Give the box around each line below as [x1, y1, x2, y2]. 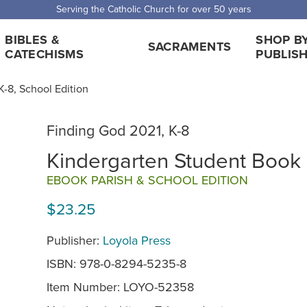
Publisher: [47, 231, 103, 249]
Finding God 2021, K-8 [47, 120, 190, 140]
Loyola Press [103, 231, 171, 249]
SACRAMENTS [147, 38, 232, 56]
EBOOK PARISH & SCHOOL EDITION [47, 171, 248, 188]
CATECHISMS [5, 45, 84, 63]
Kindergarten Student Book [47, 144, 301, 175]
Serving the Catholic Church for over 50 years [56, 2, 251, 16]
